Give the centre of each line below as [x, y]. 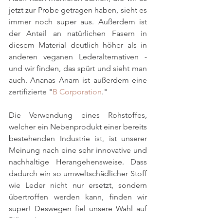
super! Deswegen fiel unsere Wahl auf [78, 209]
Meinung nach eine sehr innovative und [78, 150]
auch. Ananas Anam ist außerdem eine [78, 80]
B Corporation [77, 92]
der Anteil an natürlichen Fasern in [78, 34]
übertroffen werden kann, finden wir [78, 197]
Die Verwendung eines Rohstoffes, [78, 115]
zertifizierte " [31, 92]
